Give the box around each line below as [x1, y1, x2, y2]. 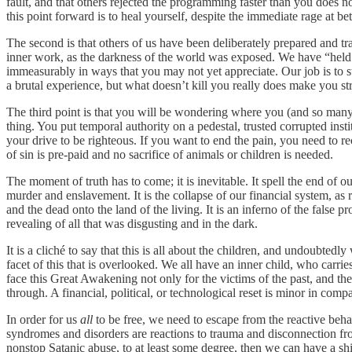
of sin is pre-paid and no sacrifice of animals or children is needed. [6, 147, 333, 161]
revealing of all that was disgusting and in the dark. [6, 216, 258, 230]
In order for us [6, 312, 80, 326]
